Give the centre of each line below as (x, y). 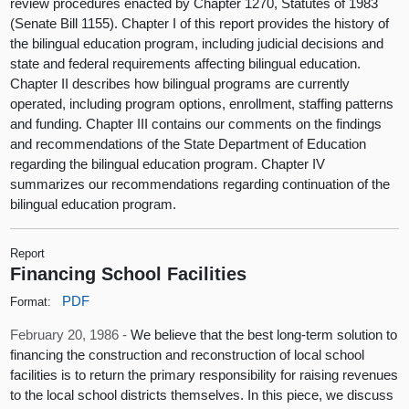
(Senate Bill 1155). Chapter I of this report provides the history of (200, 23)
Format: (31, 302)
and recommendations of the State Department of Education (189, 143)
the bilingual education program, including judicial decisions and (197, 43)
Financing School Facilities (129, 273)
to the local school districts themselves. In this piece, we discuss (202, 395)
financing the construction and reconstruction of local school (188, 355)
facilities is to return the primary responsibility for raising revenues (204, 375)
